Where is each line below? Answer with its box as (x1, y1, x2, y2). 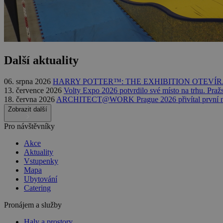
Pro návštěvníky (4, 121, 55, 130)
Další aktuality (4, 53, 79, 67)
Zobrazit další (8, 105, 47, 113)
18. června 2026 (4, 95, 56, 104)
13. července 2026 (4, 86, 64, 95)
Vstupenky (24, 156, 58, 165)
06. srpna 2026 (4, 77, 53, 86)
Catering (24, 183, 51, 192)
